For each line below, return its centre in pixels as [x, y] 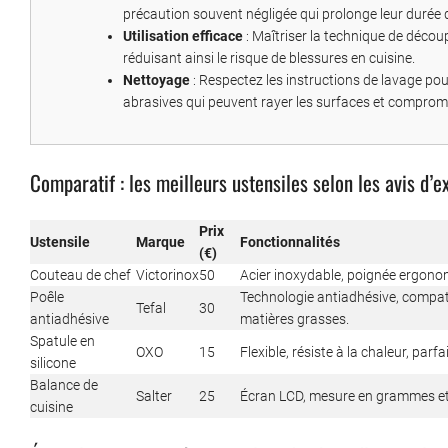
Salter [154, 396]
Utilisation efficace [183, 36]
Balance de [64, 385]
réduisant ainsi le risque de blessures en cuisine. [269, 58]
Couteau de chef [80, 275]
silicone [53, 363]
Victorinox [167, 275]
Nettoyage [156, 80]
